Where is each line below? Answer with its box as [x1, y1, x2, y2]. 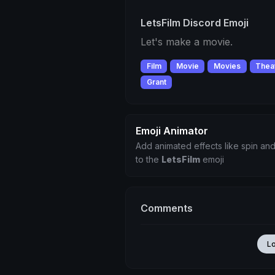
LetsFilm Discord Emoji [141, 17, 249, 29]
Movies [213, 61, 241, 71]
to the [136, 154, 161, 165]
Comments [141, 202, 193, 215]
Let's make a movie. [141, 36, 233, 48]
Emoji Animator [136, 125, 208, 137]
